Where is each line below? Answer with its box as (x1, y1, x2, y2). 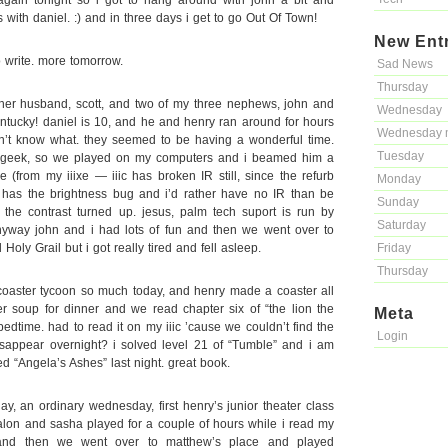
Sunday (377, 195, 419, 209)
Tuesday (377, 149, 424, 163)
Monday (377, 172, 421, 186)
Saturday (377, 218, 426, 232)
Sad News (377, 57, 433, 71)
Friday (377, 241, 411, 255)
